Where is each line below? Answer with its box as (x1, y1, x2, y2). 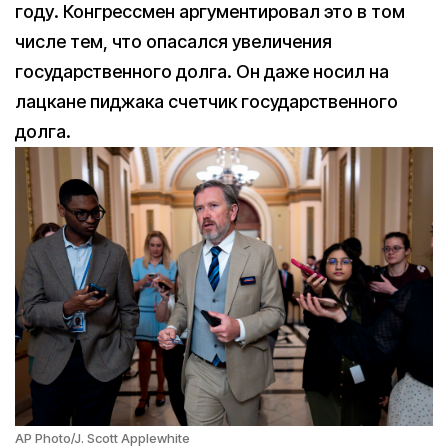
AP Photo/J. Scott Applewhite (15, 429, 190, 446)
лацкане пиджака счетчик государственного (15, 91, 398, 113)
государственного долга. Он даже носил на (15, 61, 389, 83)
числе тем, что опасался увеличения (15, 31, 332, 53)
